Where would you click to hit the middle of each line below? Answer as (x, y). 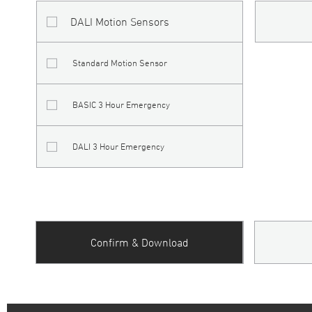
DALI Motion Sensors (120, 22)
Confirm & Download (139, 243)
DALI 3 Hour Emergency (119, 146)
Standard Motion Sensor (120, 63)
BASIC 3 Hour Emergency (122, 104)
